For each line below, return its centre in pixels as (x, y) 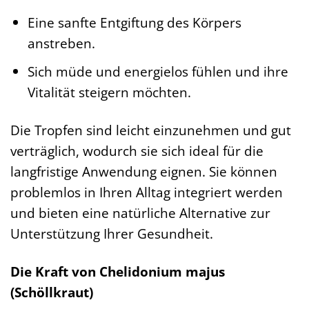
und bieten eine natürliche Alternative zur (140, 212)
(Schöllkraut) (52, 292)
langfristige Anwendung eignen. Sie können (144, 171)
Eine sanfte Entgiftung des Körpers (134, 22)
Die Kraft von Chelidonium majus (118, 271)
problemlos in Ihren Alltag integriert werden (147, 192)
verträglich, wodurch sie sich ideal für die (137, 150)
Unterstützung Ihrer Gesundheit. (112, 233)
